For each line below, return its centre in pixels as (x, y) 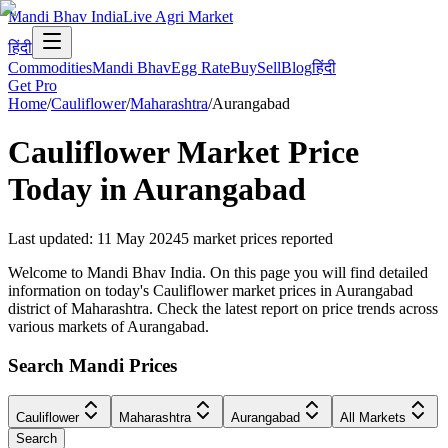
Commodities (50, 67)
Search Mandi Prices (92, 365)
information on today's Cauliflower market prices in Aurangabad (210, 290)
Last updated (48, 238)
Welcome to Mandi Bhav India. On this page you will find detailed (218, 272)
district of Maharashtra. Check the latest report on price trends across (223, 308)
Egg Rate (200, 67)
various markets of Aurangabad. (108, 326)
